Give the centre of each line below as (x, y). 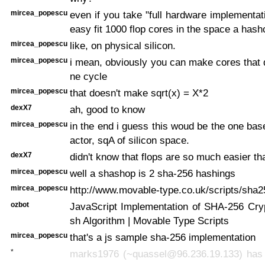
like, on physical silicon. (123, 45)
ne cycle (88, 76)
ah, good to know (107, 109)
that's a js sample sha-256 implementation (163, 237)
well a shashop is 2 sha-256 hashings (153, 173)
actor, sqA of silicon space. (130, 140)
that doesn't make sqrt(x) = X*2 (139, 93)
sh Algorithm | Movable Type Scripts (149, 220)
